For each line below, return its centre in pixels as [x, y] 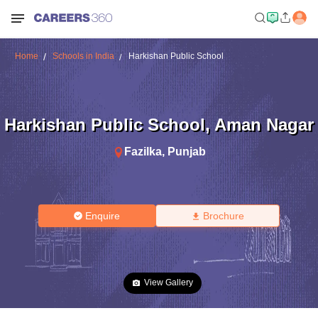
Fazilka [143, 151]
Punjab [186, 151]
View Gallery [169, 283]
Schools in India [83, 56]
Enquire [103, 216]
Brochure [223, 216]
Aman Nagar [264, 124]
